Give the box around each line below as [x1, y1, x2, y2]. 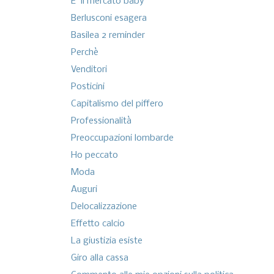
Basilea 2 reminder [70, 31, 145, 41]
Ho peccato [70, 150, 118, 161]
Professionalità [70, 116, 131, 127]
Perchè [70, 48, 98, 58]
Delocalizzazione [70, 202, 137, 212]
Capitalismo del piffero [70, 99, 163, 109]
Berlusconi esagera [70, 13, 147, 24]
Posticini [70, 82, 105, 92]
